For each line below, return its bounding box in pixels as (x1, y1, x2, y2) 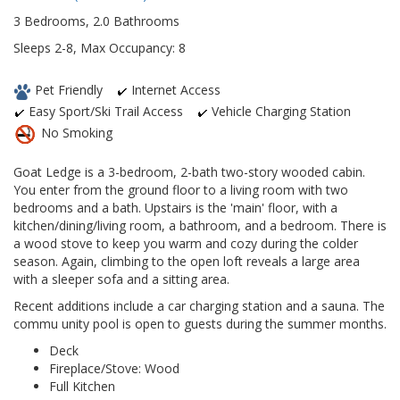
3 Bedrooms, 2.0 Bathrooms (13, 12, 179, 30)
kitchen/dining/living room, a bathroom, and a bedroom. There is (13, 217, 387, 235)
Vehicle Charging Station (208, 103, 351, 121)
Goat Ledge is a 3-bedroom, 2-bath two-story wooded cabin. (13, 163, 365, 181)
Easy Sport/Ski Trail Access (25, 103, 183, 121)
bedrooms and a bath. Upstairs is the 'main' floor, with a (13, 199, 337, 217)
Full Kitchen (49, 378, 115, 396)
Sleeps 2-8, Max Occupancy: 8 (13, 39, 186, 57)
